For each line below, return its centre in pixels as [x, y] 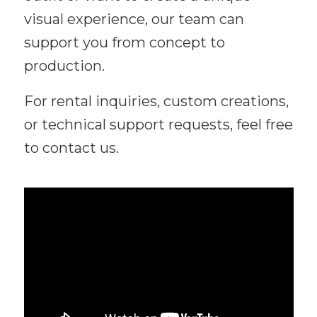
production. [64, 66]
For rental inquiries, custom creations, [156, 102]
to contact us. [71, 148]
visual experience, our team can [134, 19]
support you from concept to [124, 43]
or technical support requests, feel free [158, 125]
